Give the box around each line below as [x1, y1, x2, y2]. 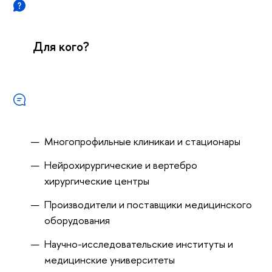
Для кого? [33, 38, 89, 55]
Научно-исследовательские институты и [44, 236, 233, 251]
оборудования [44, 212, 110, 227]
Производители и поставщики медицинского [44, 197, 252, 211]
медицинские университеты [44, 252, 175, 267]
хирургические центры [44, 174, 149, 188]
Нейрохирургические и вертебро [44, 158, 197, 172]
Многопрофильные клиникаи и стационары [44, 134, 240, 149]
